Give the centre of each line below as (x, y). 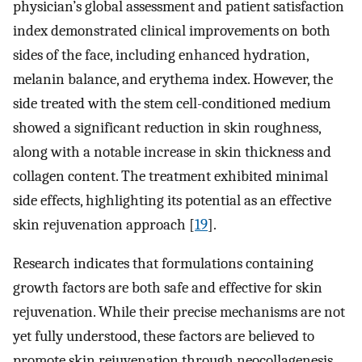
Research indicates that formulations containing (163, 264)
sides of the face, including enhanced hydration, (161, 55)
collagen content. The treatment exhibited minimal (170, 176)
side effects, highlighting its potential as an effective (172, 200)
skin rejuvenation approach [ (104, 224)
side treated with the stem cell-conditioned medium (172, 103)
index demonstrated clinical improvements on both (172, 30)
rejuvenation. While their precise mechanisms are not (179, 312)
